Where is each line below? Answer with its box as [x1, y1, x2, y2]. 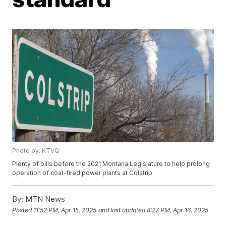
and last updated [98, 206, 146, 214]
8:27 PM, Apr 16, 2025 [147, 206, 209, 214]
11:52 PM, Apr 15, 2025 [33, 206, 97, 214]
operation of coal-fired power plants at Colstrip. [12, 169, 154, 177]
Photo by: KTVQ [12, 147, 60, 155]
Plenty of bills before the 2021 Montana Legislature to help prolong [12, 160, 210, 168]
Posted [12, 206, 34, 214]
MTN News [23, 194, 66, 204]
